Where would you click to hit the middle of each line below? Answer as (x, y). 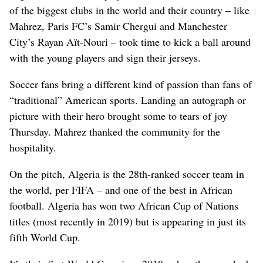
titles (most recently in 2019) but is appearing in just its (128, 221)
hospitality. (33, 147)
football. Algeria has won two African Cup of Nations (124, 205)
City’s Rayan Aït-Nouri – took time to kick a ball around (130, 41)
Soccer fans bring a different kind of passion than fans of (131, 84)
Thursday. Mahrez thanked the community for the (115, 131)
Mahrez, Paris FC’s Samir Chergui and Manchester (118, 26)
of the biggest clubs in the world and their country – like (129, 10)
